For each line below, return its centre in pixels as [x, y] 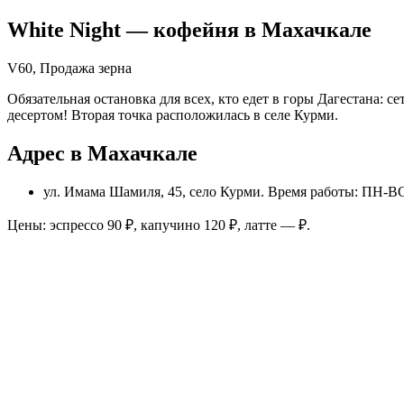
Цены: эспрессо [57, 225]
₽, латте [253, 225]
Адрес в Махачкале [102, 153]
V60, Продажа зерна [69, 68]
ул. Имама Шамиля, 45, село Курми [152, 191]
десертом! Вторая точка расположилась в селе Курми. [173, 115]
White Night [64, 29]
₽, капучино [163, 225]
